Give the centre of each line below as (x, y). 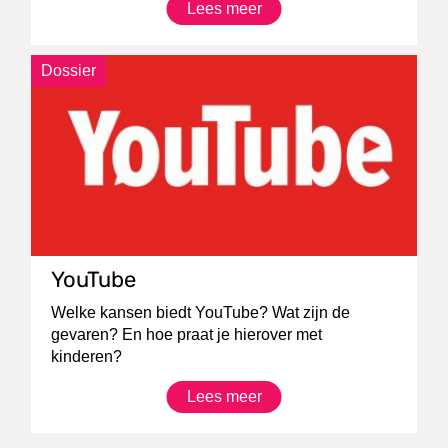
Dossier (69, 70)
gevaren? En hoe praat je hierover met (187, 334)
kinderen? (87, 356)
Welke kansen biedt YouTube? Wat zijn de (201, 312)
